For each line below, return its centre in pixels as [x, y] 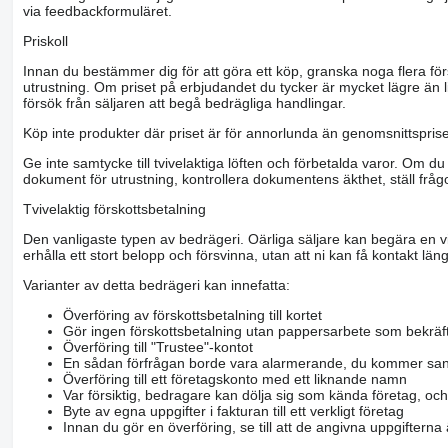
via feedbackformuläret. [97, 10]
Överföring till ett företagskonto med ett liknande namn [234, 378]
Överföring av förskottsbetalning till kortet [192, 314]
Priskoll [45, 40]
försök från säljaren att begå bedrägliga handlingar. [184, 102]
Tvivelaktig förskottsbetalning [114, 208]
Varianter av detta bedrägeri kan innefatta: [156, 284]
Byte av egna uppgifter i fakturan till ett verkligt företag [233, 410]
